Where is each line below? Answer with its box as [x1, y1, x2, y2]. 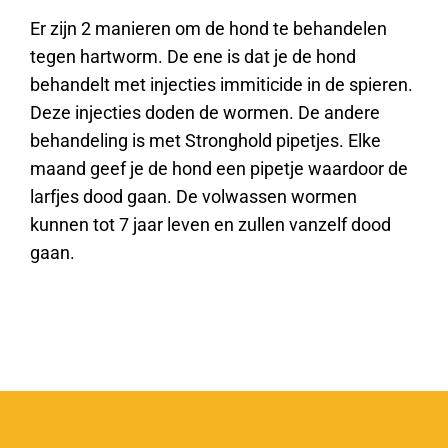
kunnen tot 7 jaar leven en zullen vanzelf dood [30, 213, 391, 235]
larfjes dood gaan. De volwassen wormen [30, 185, 357, 207]
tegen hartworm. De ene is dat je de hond [30, 45, 356, 67]
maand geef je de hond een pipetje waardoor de [30, 157, 408, 179]
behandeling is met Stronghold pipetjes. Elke [30, 129, 381, 151]
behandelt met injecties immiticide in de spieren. [30, 73, 413, 95]
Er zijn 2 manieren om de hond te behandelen [30, 17, 387, 39]
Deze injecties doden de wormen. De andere [30, 101, 380, 123]
